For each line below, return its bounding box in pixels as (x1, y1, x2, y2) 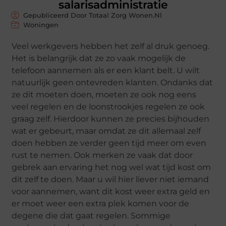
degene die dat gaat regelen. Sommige (12, 210, 171, 220)
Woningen (23, 20, 59, 29)
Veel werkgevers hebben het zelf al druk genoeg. (12, 41, 210, 51)
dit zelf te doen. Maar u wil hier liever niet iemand (12, 174, 209, 184)
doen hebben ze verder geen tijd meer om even (12, 138, 207, 148)
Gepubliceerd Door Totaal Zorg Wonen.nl (23, 11, 162, 19)
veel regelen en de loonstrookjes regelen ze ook (12, 101, 205, 111)
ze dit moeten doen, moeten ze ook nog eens (12, 89, 197, 99)
